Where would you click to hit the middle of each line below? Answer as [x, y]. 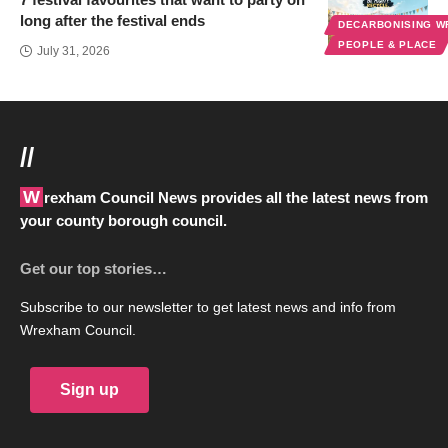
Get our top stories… [93, 268]
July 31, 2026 [73, 50]
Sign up [89, 389]
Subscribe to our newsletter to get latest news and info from [208, 307]
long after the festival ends [112, 20]
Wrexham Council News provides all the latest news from [31, 196]
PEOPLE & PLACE [387, 44]
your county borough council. [123, 220]
